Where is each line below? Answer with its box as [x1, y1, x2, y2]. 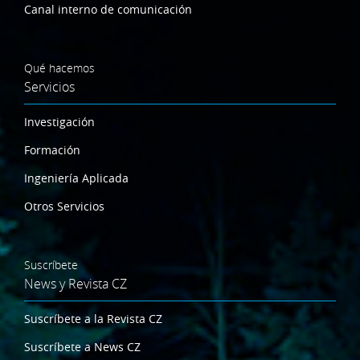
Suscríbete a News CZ [24, 338, 141, 354]
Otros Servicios [24, 198, 104, 214]
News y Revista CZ [24, 274, 127, 292]
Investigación [24, 113, 95, 129]
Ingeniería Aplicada [24, 170, 129, 186]
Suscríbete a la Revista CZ [24, 310, 162, 326]
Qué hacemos [24, 59, 95, 76]
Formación [24, 141, 80, 157]
